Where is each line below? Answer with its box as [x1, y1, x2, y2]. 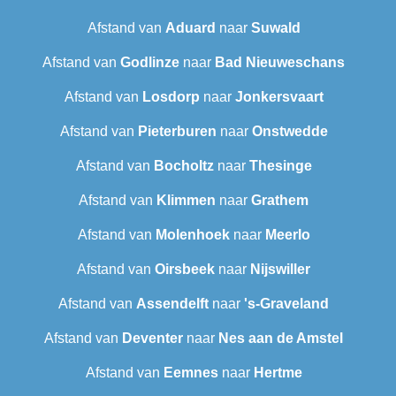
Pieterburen [137, 124, 217, 140]
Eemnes [163, 365, 218, 381]
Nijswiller [250, 262, 310, 278]
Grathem [251, 193, 308, 209]
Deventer [122, 331, 183, 346]
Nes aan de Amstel [218, 331, 343, 346]
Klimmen [156, 193, 216, 209]
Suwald [250, 20, 301, 36]
